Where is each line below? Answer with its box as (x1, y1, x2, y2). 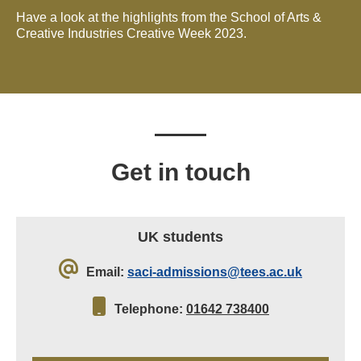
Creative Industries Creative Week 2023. (16, 27, 247, 41)
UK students (138, 229, 223, 246)
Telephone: (114, 302, 183, 317)
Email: (86, 265, 124, 280)
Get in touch (110, 159, 251, 186)
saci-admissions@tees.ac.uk (127, 265, 302, 280)
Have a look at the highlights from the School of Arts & (16, 10, 322, 25)
